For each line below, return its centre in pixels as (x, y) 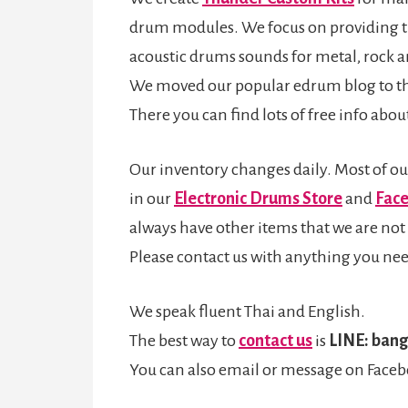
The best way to (184, 340)
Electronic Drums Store (258, 198)
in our (152, 198)
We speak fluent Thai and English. (247, 311)
